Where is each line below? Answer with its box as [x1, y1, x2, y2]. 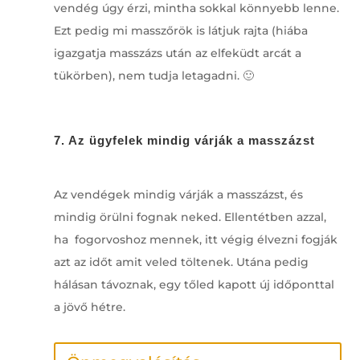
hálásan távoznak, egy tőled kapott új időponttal [53, 276, 334, 292]
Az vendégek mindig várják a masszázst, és [53, 186, 303, 202]
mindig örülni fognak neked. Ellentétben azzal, [53, 209, 326, 224]
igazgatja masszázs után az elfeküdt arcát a [53, 45, 301, 60]
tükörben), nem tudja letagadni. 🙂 [53, 67, 254, 83]
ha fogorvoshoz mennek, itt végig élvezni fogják [53, 231, 337, 247]
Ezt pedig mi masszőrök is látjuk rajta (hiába [53, 22, 308, 38]
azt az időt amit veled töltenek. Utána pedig [53, 254, 309, 269]
